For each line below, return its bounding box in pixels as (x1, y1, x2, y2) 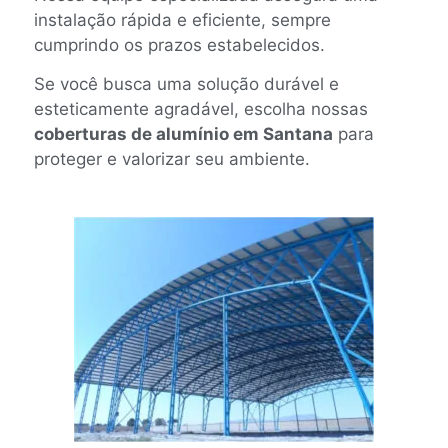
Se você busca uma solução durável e (34, 74, 339, 95)
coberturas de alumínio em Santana (34, 124, 333, 145)
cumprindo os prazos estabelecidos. (34, 34, 325, 55)
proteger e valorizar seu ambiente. (34, 149, 310, 170)
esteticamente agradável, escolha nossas (34, 99, 368, 120)
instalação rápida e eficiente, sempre (34, 9, 331, 30)
